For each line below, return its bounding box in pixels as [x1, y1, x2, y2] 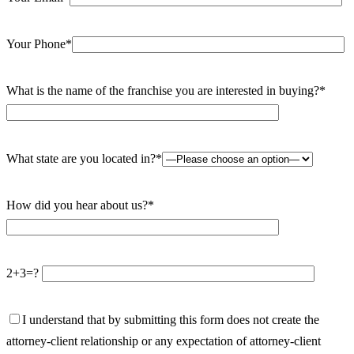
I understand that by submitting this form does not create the [22, 312, 319, 326]
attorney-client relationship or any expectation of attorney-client [6, 333, 321, 348]
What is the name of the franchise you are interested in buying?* [6, 83, 326, 97]
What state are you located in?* [6, 151, 162, 165]
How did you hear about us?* [6, 198, 154, 212]
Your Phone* [6, 36, 72, 51]
